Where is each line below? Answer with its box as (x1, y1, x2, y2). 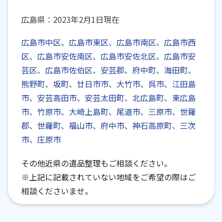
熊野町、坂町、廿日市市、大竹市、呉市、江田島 (21, 78, 196, 90)
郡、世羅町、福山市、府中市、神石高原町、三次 (21, 119, 196, 132)
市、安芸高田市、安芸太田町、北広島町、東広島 (21, 92, 196, 104)
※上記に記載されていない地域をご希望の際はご (21, 171, 196, 183)
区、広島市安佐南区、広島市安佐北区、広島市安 (21, 50, 196, 62)
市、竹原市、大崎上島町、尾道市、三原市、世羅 (21, 106, 196, 118)
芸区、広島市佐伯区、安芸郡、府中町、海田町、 (21, 64, 196, 76)
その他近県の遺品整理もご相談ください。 (21, 157, 172, 169)
